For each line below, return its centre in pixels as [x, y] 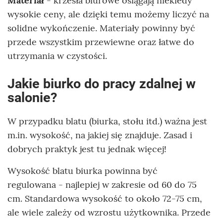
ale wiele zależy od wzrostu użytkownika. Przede [109, 212]
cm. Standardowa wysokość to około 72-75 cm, [105, 198]
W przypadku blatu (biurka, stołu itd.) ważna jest [107, 121]
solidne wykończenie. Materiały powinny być [101, 28]
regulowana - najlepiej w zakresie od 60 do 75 [102, 184]
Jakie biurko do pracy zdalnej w [102, 83]
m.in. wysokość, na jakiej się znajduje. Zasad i [100, 135]
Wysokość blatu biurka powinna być [83, 170]
